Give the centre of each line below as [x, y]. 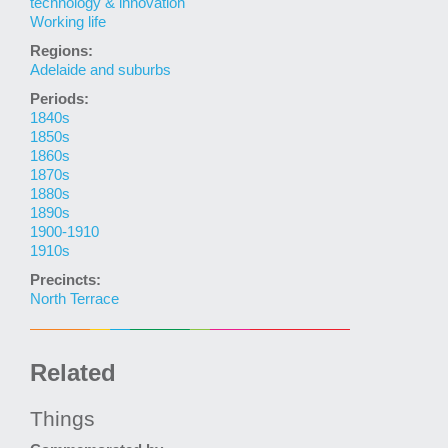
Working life [68, 22]
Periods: [59, 99]
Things [62, 419]
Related [73, 373]
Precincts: [65, 280]
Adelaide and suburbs [100, 70]
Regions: [61, 51]
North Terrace [74, 299]
